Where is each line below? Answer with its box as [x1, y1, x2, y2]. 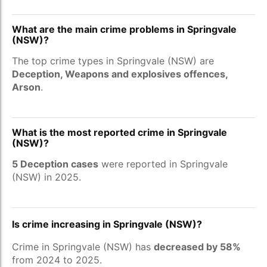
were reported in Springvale [98, 158, 228, 170]
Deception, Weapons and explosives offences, [12, 68, 228, 80]
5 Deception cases [12, 158, 98, 170]
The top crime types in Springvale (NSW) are [12, 55, 214, 67]
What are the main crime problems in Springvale [12, 23, 237, 35]
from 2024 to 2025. [12, 254, 102, 266]
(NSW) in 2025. [12, 171, 81, 183]
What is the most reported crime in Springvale [12, 126, 227, 138]
